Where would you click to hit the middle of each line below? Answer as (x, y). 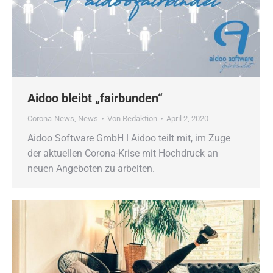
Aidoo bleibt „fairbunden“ (95, 98)
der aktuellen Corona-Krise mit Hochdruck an (123, 154)
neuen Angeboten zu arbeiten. (91, 169)
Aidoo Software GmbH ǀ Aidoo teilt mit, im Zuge (129, 138)
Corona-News (51, 119)
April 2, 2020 (187, 119)
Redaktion (140, 119)
